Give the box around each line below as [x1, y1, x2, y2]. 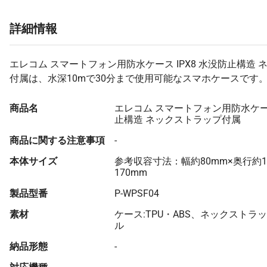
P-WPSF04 [114, 187, 159, 199]
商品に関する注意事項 [10, 134, 105, 146]
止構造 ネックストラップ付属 [114, 113, 241, 125]
